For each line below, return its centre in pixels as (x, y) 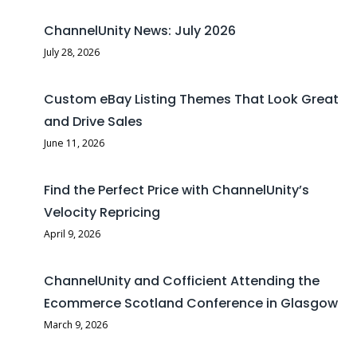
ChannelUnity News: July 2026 (140, 31)
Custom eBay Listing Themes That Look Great (191, 100)
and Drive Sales (93, 122)
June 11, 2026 (74, 143)
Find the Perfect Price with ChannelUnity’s (177, 190)
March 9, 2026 (76, 325)
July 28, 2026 (72, 53)
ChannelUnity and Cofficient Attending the (182, 281)
